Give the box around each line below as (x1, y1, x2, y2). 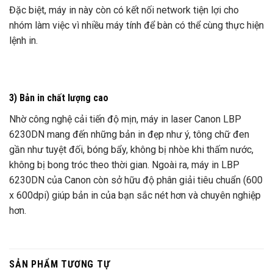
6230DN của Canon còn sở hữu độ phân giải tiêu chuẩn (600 (9, 174, 263, 186)
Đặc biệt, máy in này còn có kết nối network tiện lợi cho (9, 4, 239, 16)
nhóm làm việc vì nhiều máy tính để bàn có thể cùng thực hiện (9, 19, 264, 31)
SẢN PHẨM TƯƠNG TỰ (9, 258, 110, 271)
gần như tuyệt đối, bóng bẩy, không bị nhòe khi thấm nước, (9, 143, 253, 155)
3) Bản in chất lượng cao (9, 91, 108, 104)
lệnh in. (9, 34, 38, 46)
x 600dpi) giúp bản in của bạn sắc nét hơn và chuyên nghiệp (9, 189, 261, 201)
